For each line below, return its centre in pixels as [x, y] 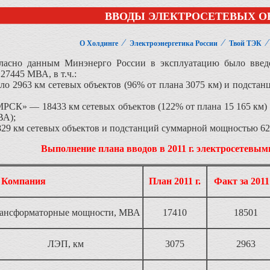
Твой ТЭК [245, 43]
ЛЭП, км [65, 244]
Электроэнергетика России [174, 43]
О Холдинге [99, 43]
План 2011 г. [175, 181]
